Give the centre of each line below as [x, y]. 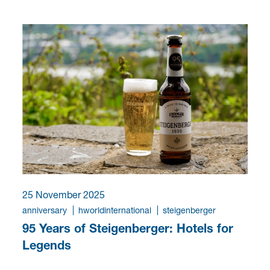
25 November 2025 [64, 194]
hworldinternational [115, 210]
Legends [47, 245]
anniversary [45, 210]
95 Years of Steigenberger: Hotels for [128, 228]
